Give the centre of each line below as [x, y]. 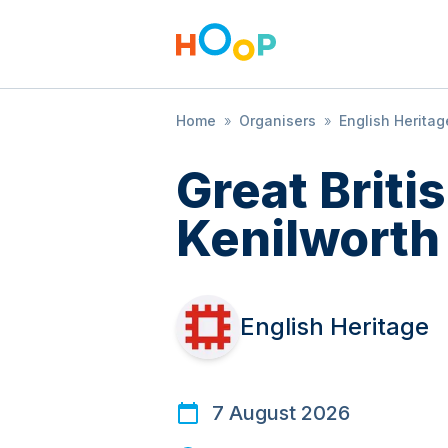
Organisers [277, 120]
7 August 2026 [281, 413]
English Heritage [334, 326]
